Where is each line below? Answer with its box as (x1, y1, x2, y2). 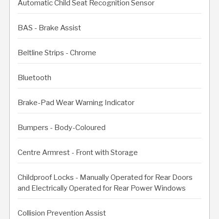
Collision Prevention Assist (18, 208, 106, 218)
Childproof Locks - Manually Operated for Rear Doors (18, 173, 193, 182)
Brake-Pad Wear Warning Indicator (18, 98, 134, 107)
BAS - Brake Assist (18, 23, 81, 32)
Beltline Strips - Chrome (18, 48, 96, 57)
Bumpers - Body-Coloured (18, 123, 106, 132)
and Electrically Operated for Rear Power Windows (18, 183, 186, 193)
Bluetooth (18, 73, 51, 82)
